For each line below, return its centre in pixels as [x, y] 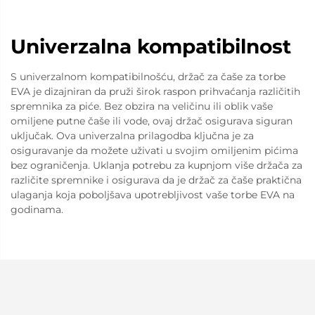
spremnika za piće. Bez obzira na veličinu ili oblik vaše [142, 106]
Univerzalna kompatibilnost [151, 46]
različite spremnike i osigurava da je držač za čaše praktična [156, 180]
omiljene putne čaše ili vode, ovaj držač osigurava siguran [152, 121]
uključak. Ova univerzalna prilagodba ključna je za [132, 136]
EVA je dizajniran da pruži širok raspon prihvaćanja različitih [155, 91]
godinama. [37, 210]
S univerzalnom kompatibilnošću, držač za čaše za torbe [148, 77]
